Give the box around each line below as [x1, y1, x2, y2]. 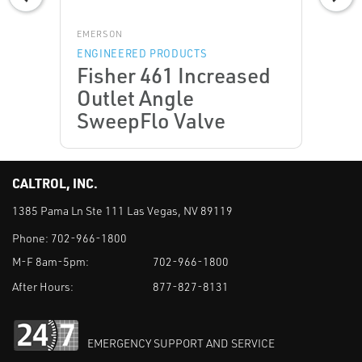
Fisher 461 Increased [77, 61, 271, 89]
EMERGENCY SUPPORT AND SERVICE [87, 335, 275, 350]
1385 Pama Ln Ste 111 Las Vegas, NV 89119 [12, 204, 233, 218]
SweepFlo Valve [77, 107, 225, 134]
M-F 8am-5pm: [12, 254, 89, 268]
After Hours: [12, 279, 74, 293]
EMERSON [77, 28, 123, 40]
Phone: [12, 230, 51, 245]
